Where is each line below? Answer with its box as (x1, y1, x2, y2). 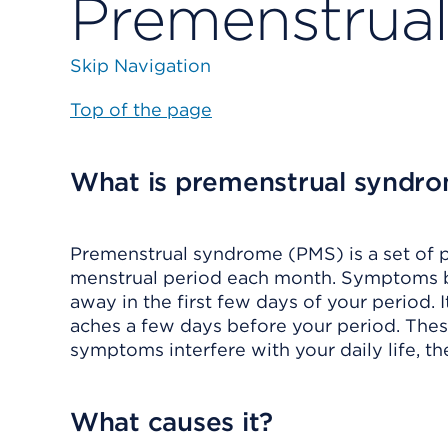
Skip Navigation (70, 55, 211, 76)
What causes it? (70, 406, 274, 437)
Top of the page (70, 99, 212, 120)
